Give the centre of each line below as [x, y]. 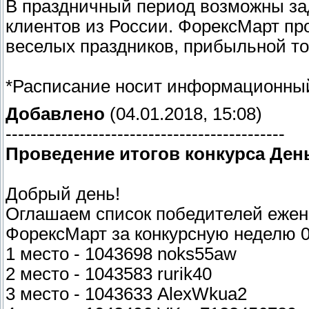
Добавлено [55, 113]
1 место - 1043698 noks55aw [121, 253]
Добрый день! [65, 193]
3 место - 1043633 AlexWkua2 [126, 293]
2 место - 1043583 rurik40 [109, 273]
